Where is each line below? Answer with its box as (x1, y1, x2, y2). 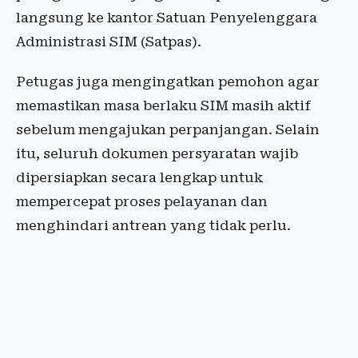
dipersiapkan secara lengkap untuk (16, 169, 263, 185)
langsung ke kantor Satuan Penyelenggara (16, 10, 317, 26)
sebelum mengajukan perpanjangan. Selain (16, 121, 320, 137)
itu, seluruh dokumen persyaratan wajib (16, 145, 298, 161)
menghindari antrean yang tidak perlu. (16, 217, 291, 233)
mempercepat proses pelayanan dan (16, 193, 268, 209)
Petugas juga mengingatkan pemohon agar (16, 74, 320, 89)
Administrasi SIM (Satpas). (16, 34, 201, 50)
